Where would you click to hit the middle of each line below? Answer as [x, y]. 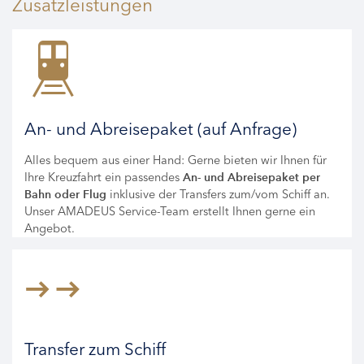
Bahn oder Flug [65, 194]
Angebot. [50, 228]
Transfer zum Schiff [95, 349]
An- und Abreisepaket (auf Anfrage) [160, 128]
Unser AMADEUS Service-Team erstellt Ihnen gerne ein [170, 211]
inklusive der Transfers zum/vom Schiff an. [218, 194]
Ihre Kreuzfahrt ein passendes [104, 177]
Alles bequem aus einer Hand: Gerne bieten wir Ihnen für [175, 160]
